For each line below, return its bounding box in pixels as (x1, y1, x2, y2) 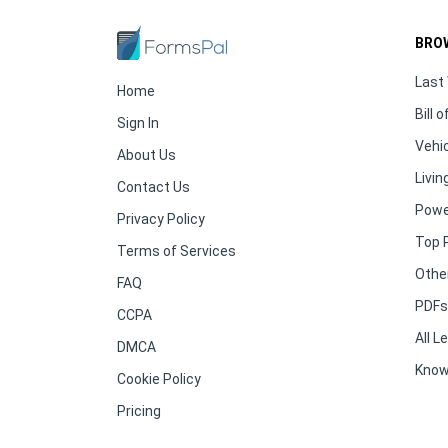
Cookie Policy (117, 371, 201, 388)
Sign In (117, 115, 159, 132)
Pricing (117, 403, 161, 420)
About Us (117, 147, 176, 164)
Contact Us (117, 179, 190, 196)
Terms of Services (117, 243, 236, 260)
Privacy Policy (117, 211, 205, 228)
